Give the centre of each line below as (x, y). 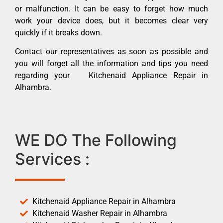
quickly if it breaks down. (58, 32)
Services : (52, 159)
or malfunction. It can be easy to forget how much (111, 8)
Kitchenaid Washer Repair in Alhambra (100, 213)
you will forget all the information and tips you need (111, 64)
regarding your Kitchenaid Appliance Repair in (111, 76)
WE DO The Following (96, 140)
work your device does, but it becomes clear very (111, 20)
